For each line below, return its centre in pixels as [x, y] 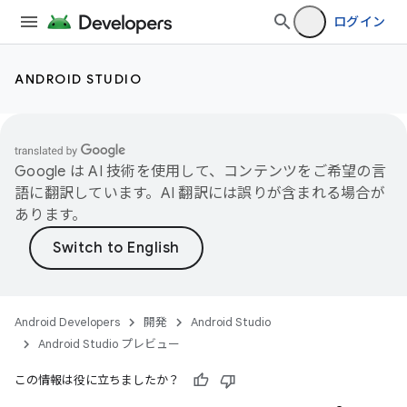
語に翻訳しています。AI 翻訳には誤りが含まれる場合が [200, 194]
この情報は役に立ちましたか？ [97, 380]
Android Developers [67, 322]
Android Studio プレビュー [109, 344]
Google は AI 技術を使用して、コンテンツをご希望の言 [200, 172]
